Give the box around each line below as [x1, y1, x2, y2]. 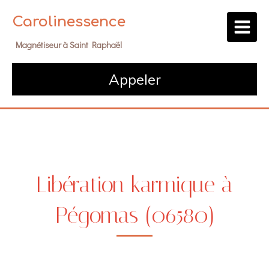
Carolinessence [12, 14, 125, 30]
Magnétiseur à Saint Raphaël [16, 39, 122, 50]
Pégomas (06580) [55, 202, 214, 228]
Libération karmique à [36, 172, 233, 198]
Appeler [108, 70, 161, 88]
